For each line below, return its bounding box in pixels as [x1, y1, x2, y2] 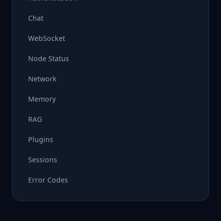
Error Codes [28, 175, 68, 184]
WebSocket [28, 34, 65, 43]
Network [28, 74, 57, 83]
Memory [28, 94, 56, 104]
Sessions [28, 155, 57, 164]
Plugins [28, 135, 53, 144]
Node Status [28, 54, 69, 63]
